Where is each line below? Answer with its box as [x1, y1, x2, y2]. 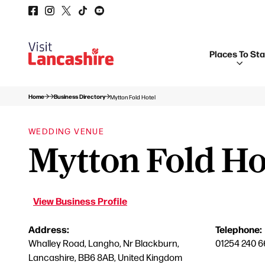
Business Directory [54, 92, 105, 101]
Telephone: [215, 222, 262, 235]
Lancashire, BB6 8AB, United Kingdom [28, 251, 182, 263]
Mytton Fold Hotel [110, 92, 156, 101]
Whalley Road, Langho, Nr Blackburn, [28, 237, 179, 249]
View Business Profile [33, 194, 127, 207]
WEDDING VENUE [28, 125, 105, 136]
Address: [28, 222, 69, 235]
